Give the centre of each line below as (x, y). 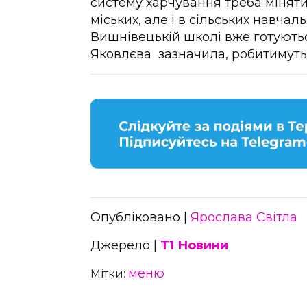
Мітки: (109, 274)
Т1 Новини (194, 246)
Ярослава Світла (244, 218)
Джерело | (125, 246)
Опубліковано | (140, 218)
